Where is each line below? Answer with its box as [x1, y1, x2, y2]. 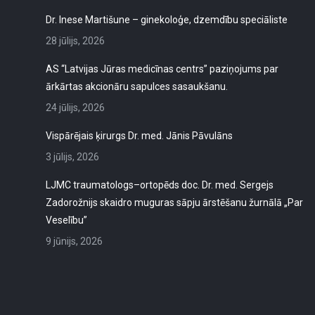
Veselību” [46, 214, 87, 226]
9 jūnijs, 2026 [46, 236, 103, 247]
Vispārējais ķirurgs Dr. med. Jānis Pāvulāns [46, 130, 233, 141]
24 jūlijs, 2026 [46, 102, 105, 113]
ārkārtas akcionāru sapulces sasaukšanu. [46, 81, 228, 92]
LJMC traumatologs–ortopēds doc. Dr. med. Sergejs [46, 179, 274, 191]
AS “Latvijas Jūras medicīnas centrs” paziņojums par [46, 63, 278, 75]
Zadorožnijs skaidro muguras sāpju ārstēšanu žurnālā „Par [46, 197, 303, 208]
